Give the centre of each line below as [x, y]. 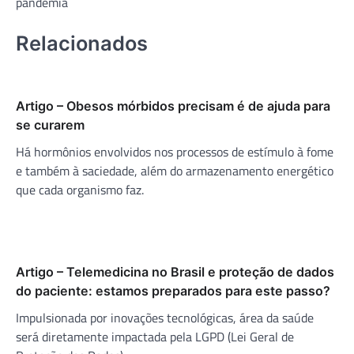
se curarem [50, 124]
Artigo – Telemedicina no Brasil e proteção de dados [175, 271]
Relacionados [82, 43]
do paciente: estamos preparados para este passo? [173, 290]
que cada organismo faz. [80, 189]
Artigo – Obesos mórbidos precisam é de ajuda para [173, 105]
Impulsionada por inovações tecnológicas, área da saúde [165, 317]
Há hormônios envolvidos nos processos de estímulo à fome [175, 151]
